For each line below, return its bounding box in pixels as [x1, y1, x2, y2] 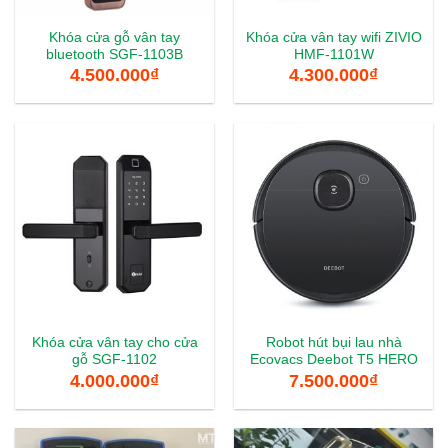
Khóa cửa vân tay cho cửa [31, 335, 198, 351]
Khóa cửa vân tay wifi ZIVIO [245, 29, 422, 45]
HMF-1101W [293, 46, 374, 62]
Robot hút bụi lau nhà [265, 335, 402, 351]
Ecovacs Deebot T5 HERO [249, 352, 418, 368]
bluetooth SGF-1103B [46, 46, 183, 62]
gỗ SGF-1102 [72, 352, 157, 368]
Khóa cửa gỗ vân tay [49, 29, 180, 45]
